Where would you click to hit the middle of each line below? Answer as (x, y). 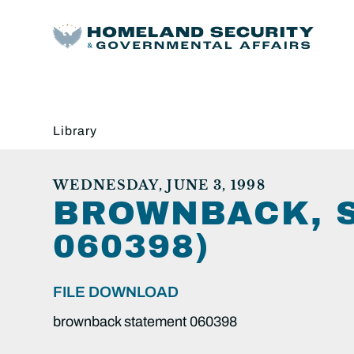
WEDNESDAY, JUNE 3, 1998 (159, 185)
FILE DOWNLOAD (116, 292)
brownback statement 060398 (145, 321)
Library (75, 130)
